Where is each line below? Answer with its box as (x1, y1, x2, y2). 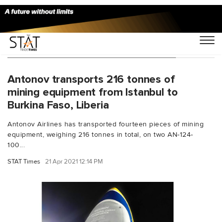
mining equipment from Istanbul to (7, 85, 178, 99)
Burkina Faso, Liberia (7, 98, 109, 112)
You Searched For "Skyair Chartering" (7, 42, 176, 54)
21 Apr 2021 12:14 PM (45, 157, 103, 166)
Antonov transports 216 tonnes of (7, 72, 175, 86)
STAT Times (7, 157, 40, 166)
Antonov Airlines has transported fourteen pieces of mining (7, 119, 204, 128)
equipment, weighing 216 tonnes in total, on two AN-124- (7, 130, 193, 139)
